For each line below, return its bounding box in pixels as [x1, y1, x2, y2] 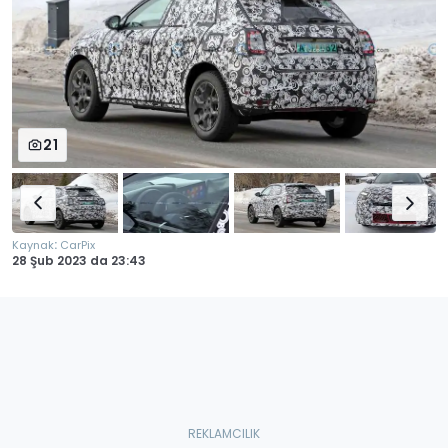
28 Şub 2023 [12, 252, 87, 270]
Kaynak [12, 237, 54, 254]
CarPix [60, 237, 95, 254]
